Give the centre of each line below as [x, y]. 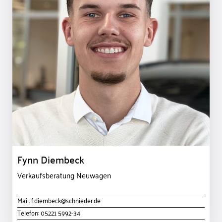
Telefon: [29, 213]
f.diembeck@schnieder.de [66, 200]
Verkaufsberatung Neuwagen [64, 175]
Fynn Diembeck [51, 159]
